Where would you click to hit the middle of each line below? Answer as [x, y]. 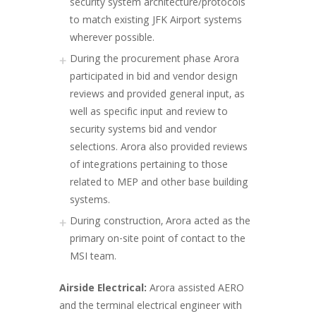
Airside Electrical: [103, 289]
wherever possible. [112, 39]
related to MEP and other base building [159, 183]
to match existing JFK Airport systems [156, 21]
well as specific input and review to [149, 113]
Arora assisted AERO [195, 289]
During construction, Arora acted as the [160, 222]
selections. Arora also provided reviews [159, 148]
